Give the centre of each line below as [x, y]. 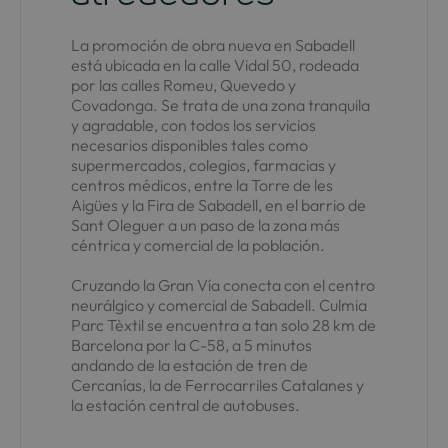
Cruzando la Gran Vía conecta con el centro [222, 284]
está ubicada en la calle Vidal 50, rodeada [214, 64]
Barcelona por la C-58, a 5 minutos [191, 344]
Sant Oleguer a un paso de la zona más [205, 224]
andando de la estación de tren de [189, 364]
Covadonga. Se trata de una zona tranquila [220, 104]
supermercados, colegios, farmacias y [203, 164]
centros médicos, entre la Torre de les [201, 184]
